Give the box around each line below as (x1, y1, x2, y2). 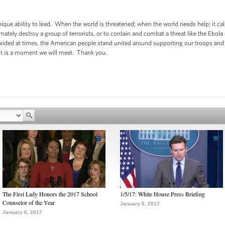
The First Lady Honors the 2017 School (3, 190, 97, 198)
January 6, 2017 (3, 209, 42, 215)
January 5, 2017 (120, 201, 160, 206)
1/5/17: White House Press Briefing (120, 190, 205, 198)
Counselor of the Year (3, 198, 55, 206)
